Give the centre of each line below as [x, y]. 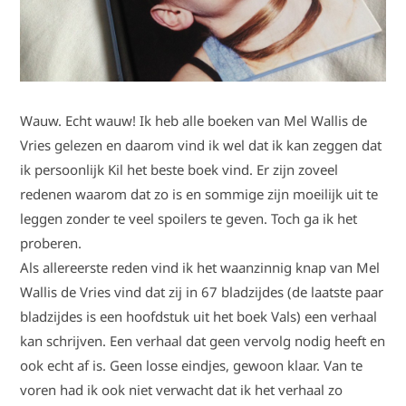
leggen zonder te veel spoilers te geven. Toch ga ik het [189, 219]
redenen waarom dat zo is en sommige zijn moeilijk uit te [199, 194]
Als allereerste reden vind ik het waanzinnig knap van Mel [200, 268]
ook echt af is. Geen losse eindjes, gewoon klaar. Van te [192, 366]
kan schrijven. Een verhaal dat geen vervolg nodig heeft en [203, 341]
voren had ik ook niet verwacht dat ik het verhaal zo [182, 390]
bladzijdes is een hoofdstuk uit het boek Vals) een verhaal [199, 317]
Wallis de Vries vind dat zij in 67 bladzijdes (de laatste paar [202, 292]
